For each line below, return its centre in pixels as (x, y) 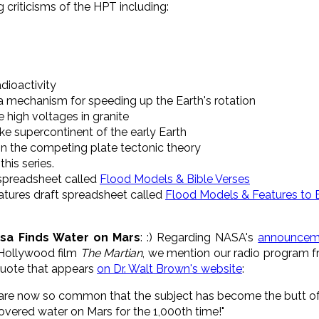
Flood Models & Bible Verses (175, 179)
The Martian (111, 253)
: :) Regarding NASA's (199, 237)
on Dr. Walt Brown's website (169, 268)
